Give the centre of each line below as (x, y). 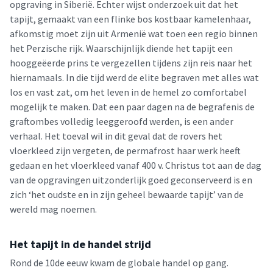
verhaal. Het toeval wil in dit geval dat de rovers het (116, 136)
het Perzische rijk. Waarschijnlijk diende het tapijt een (121, 48)
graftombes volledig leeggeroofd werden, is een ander (122, 121)
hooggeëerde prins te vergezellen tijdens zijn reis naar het (131, 63)
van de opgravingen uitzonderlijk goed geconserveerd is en (131, 180)
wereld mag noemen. (53, 209)
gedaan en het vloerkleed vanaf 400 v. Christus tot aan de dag (136, 165)
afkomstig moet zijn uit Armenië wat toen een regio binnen (134, 34)
